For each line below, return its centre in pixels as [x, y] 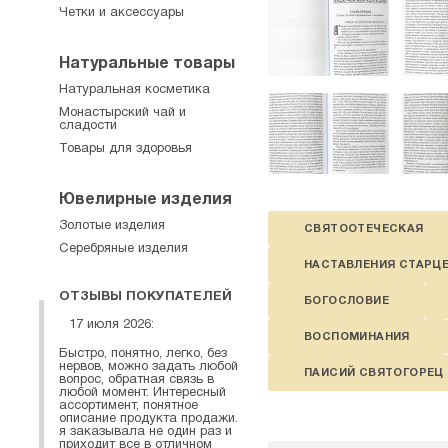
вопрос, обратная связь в [136, 379]
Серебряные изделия [123, 249]
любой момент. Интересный [142, 392]
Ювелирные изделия [145, 200]
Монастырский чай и [122, 113]
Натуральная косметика [134, 90]
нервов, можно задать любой [148, 366]
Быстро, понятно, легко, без [143, 353]
